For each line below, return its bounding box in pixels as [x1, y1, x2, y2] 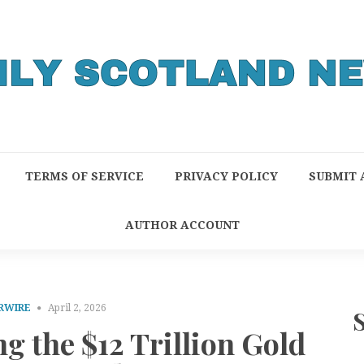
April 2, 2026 [47, 302, 106, 314]
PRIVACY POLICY [174, 170, 278, 183]
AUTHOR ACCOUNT [124, 219, 240, 232]
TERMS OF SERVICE [24, 170, 144, 183]
